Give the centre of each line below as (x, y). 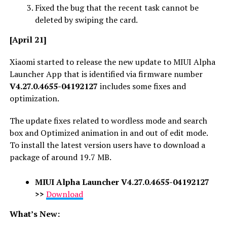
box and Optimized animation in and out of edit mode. (108, 133)
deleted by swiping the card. (86, 20)
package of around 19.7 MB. (60, 157)
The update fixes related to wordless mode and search (108, 120)
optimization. (34, 98)
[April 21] (28, 39)
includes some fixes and (142, 86)
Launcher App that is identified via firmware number (106, 74)
